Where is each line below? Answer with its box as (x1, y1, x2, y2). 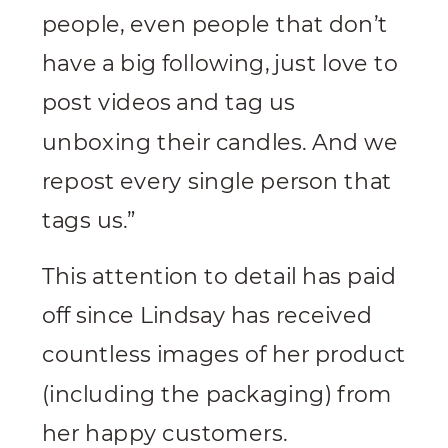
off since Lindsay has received (42, 303, 373, 330)
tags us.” (42, 207, 136, 235)
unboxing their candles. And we (42, 129, 398, 157)
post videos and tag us (42, 90, 296, 117)
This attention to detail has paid (42, 263, 397, 291)
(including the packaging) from (42, 381, 392, 409)
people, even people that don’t (42, 11, 388, 39)
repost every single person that (42, 168, 392, 196)
